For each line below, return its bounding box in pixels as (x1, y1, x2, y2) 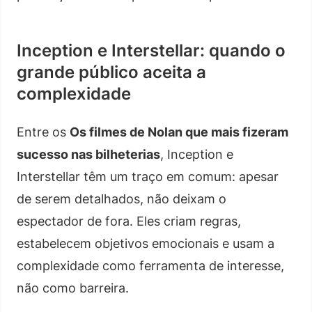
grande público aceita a (17, 61, 206, 82)
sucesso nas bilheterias (17, 146, 160, 162)
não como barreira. (17, 280, 129, 295)
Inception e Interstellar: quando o (17, 40, 286, 61)
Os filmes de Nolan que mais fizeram (70, 124, 288, 139)
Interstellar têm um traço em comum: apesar (17, 169, 279, 184)
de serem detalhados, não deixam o (17, 191, 226, 206)
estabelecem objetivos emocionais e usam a (17, 235, 274, 251)
